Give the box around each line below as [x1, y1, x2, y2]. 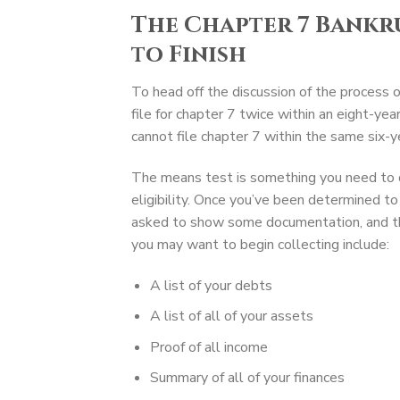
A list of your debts [149, 275, 272, 296]
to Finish [131, 39, 246, 71]
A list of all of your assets [149, 306, 313, 327]
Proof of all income [149, 337, 268, 357]
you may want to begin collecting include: [131, 234, 389, 254]
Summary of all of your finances [149, 368, 345, 388]
